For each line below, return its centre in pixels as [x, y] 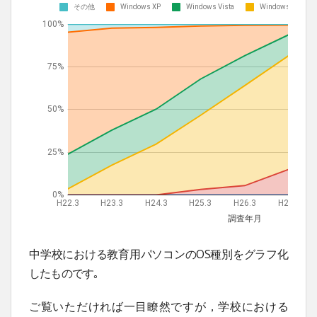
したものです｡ [64, 273]
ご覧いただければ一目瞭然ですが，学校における [158, 307]
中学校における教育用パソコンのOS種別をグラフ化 [158, 254]
